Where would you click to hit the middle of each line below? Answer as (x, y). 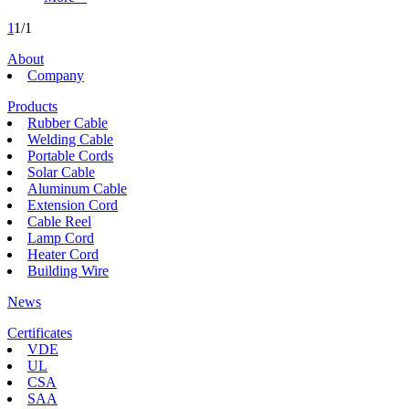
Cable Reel (59, 221)
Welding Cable (70, 139)
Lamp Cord (61, 237)
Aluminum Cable (77, 188)
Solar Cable (61, 172)
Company (56, 75)
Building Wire (68, 270)
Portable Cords (70, 155)
